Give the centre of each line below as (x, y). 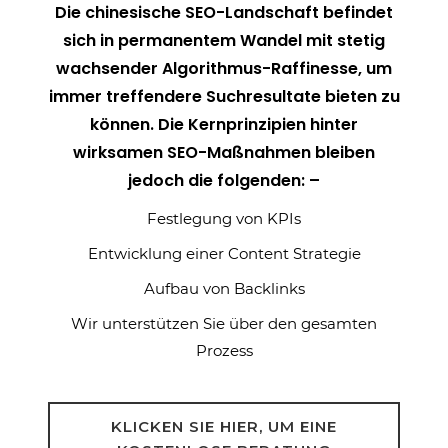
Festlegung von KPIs (224, 218)
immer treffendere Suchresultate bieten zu (224, 96)
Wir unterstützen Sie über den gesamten (224, 323)
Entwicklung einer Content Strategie (224, 253)
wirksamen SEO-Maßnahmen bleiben (224, 152)
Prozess (224, 350)
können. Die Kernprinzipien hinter (224, 124)
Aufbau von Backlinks (224, 288)
